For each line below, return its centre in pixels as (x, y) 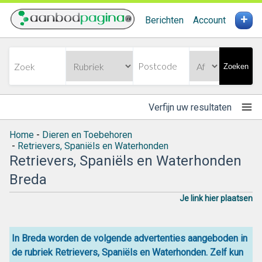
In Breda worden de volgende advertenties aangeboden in (130, 238)
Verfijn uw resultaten (190, 107)
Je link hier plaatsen (216, 198)
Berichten (164, 20)
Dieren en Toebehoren (87, 135)
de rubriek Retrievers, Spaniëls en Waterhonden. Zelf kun (127, 252)
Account (209, 20)
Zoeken (236, 66)
